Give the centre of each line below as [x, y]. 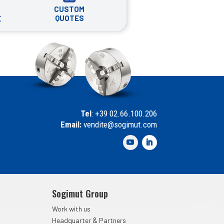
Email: [71, 124]
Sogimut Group [80, 193]
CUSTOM [69, 9]
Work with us [71, 208]
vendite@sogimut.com [119, 124]
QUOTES [69, 18]
